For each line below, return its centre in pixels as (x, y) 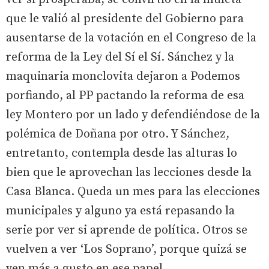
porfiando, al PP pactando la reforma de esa (125, 96)
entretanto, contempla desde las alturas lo (122, 153)
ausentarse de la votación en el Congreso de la (131, 38)
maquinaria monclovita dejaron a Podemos (123, 77)
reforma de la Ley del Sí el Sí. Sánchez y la (120, 57)
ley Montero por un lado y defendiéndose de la (133, 115)
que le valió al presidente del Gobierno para (125, 19)
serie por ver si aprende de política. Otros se (127, 230)
